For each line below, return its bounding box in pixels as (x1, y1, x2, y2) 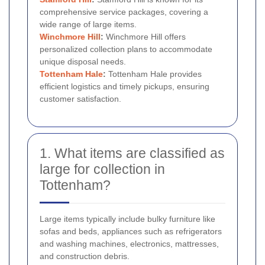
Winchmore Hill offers (104, 31, 186, 41)
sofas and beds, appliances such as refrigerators (40, 226, 222, 236)
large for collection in (40, 161, 165, 177)
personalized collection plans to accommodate (40, 44, 212, 54)
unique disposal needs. (40, 56, 126, 66)
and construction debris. (40, 251, 130, 261)
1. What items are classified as (40, 145, 225, 161)
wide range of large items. (40, 19, 137, 29)
